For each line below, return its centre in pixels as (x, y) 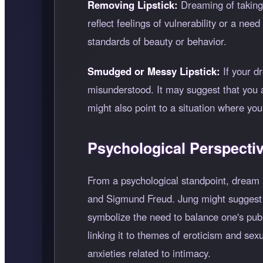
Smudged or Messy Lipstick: (154, 71)
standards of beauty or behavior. (157, 41)
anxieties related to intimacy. (149, 253)
